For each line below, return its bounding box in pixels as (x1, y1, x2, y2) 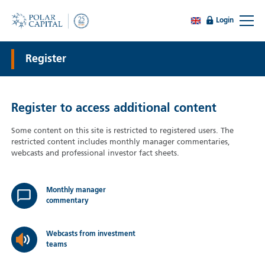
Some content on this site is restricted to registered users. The (11, 127, 234, 135)
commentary (46, 198, 89, 205)
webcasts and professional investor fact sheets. (11, 150, 179, 158)
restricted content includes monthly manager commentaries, (11, 138, 230, 147)
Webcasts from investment (46, 231, 135, 238)
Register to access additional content (11, 103, 216, 115)
